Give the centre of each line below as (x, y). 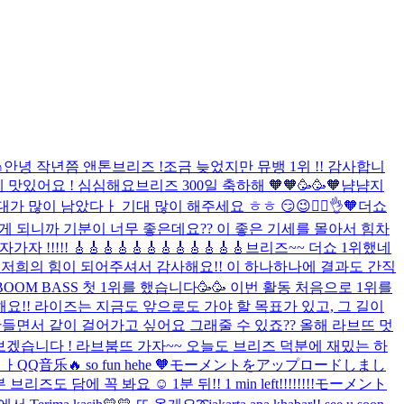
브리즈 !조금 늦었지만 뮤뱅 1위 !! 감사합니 (248, 166)
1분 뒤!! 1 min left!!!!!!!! (243, 383)
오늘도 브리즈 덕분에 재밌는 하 (287, 345)
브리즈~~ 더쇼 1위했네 (318, 247)
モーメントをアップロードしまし (278, 364)
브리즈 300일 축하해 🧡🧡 (216, 185)
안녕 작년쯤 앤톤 (58, 166)
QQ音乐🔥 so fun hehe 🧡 (93, 364)
